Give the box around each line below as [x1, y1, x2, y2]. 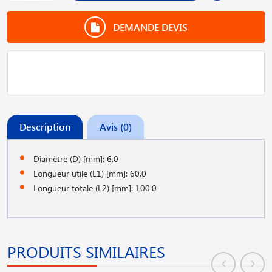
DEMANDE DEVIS [110, 20, 188, 33]
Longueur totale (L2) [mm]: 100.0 [33, 182, 157, 194]
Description [19, 120, 70, 133]
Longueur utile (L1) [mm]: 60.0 [33, 167, 146, 179]
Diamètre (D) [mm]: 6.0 [33, 152, 118, 165]
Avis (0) [100, 120, 132, 133]
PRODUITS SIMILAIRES [7, 240, 165, 262]
